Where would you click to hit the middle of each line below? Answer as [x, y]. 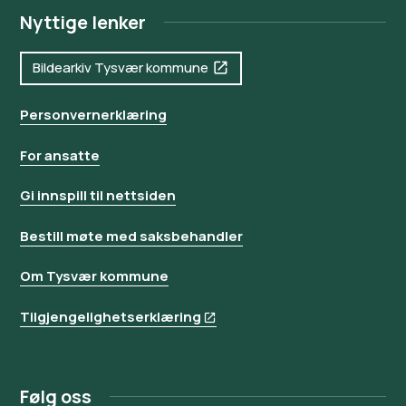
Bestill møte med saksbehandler [132, 236]
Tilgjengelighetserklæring [111, 316]
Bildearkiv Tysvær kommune [120, 68]
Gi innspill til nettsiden [98, 196]
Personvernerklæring [94, 115]
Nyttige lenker [83, 22]
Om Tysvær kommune [95, 276]
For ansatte [60, 155]
